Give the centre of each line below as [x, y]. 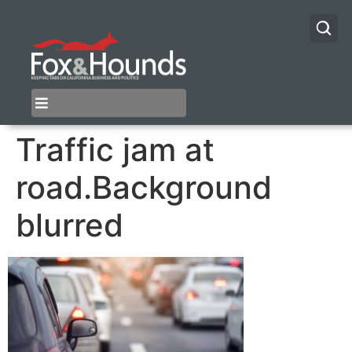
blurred [70, 225]
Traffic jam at [115, 150]
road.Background [144, 188]
